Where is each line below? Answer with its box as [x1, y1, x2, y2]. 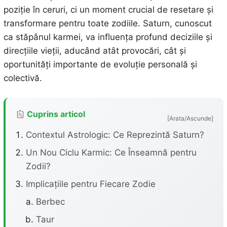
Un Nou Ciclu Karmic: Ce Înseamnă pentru [25, 147, 197, 158]
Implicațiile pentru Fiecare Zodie [25, 179, 156, 189]
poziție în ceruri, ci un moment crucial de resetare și [3, 5, 213, 15]
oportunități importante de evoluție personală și [3, 59, 197, 69]
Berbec [35, 197, 65, 207]
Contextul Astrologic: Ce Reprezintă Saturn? [25, 130, 204, 140]
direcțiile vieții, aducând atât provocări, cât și [3, 46, 186, 56]
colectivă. [3, 73, 42, 83]
